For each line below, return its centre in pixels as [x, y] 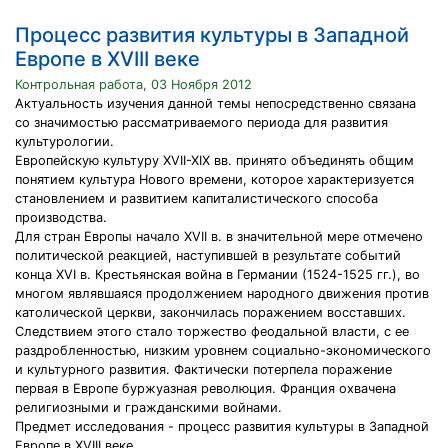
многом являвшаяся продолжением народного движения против [222, 293]
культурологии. [64, 141]
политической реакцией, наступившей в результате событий [208, 255]
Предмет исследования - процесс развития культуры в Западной [222, 426]
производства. [61, 217]
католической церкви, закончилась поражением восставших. [210, 312]
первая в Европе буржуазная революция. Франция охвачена [205, 388]
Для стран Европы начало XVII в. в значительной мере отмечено [219, 236]
